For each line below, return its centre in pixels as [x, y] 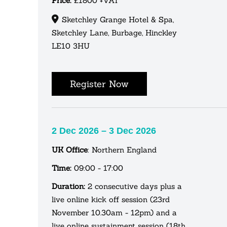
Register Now [99, 84]
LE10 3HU [71, 46]
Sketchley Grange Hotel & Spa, [118, 19]
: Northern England [122, 149]
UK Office [70, 149]
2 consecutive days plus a [134, 186]
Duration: [68, 186]
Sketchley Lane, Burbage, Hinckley [114, 32]
